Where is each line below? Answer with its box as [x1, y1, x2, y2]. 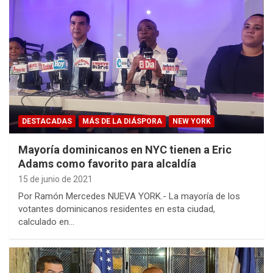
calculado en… [18, 216, 74, 228]
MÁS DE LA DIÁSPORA [82, 117, 162, 126]
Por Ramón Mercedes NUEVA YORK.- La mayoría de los [18, 191, 240, 202]
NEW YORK [172, 117, 211, 126]
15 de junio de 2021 [18, 174, 93, 185]
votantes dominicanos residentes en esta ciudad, [18, 204, 215, 215]
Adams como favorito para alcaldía [18, 157, 196, 171]
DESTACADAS [22, 117, 72, 126]
